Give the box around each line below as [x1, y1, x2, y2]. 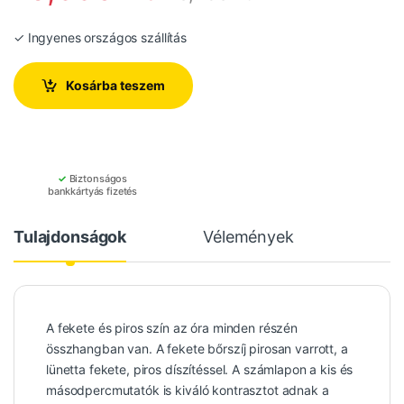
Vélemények [203, 227, 294, 247]
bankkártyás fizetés [47, 185, 138, 198]
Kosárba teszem [66, 78, 166, 94]
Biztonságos [66, 172, 128, 186]
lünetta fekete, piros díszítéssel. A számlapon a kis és [46, 362, 353, 378]
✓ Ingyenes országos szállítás [14, 29, 187, 45]
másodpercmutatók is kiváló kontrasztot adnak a [46, 382, 329, 399]
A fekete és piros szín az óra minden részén [46, 320, 298, 336]
